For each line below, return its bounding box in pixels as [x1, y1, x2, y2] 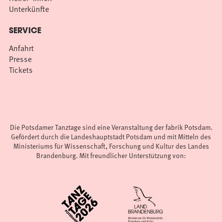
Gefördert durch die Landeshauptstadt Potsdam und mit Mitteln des [11, 131, 211, 142]
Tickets [9, 63, 33, 76]
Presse [9, 53, 32, 65]
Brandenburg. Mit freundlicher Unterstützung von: [36, 150, 186, 161]
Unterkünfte [9, 2, 49, 15]
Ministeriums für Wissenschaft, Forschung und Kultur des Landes [13, 140, 209, 151]
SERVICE [9, 27, 41, 35]
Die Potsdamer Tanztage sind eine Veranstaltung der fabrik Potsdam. [9, 121, 213, 132]
